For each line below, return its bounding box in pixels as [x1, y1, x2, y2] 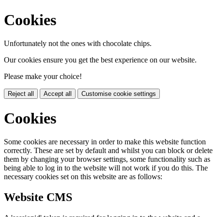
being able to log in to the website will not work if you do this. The [4, 163, 208, 172]
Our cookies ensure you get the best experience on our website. [4, 56, 197, 64]
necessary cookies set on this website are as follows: [4, 172, 162, 181]
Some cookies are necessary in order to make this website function [4, 137, 206, 146]
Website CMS [4, 190, 72, 203]
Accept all [44, 90, 72, 98]
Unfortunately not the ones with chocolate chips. [4, 39, 152, 48]
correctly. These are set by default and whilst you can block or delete [4, 146, 213, 155]
